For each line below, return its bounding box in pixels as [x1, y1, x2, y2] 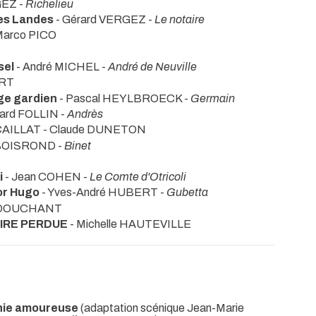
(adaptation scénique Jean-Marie [78, 302, 244, 315]
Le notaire [154, 13, 205, 26]
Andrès [67, 107, 103, 120]
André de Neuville [108, 60, 197, 73]
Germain [190, 92, 235, 104]
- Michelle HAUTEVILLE [68, 218, 191, 231]
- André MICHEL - [14, 60, 108, 73]
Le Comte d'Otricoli [90, 171, 186, 183]
